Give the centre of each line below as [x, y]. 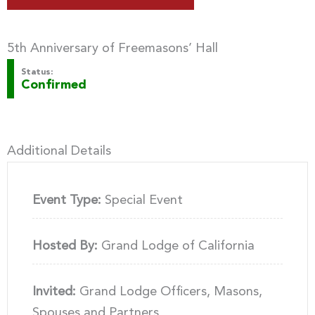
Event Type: [66, 200]
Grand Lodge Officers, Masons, [169, 291]
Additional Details [59, 151]
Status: [37, 72]
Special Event [142, 200]
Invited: [54, 291]
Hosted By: [65, 246]
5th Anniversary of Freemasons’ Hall [112, 48]
